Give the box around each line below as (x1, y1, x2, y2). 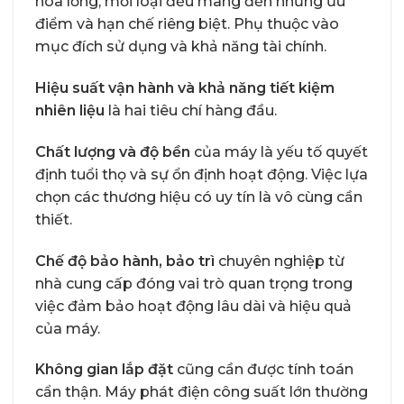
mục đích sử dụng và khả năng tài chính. (35, 38, 326, 56)
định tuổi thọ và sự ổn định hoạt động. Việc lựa (35, 165, 368, 183)
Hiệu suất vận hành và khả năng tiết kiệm (35, 79, 335, 97)
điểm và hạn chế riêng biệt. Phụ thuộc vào (35, 15, 339, 33)
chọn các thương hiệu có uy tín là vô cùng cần (35, 188, 363, 206)
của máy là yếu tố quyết (190, 142, 368, 161)
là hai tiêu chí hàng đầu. (105, 102, 277, 120)
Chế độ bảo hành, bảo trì (35, 252, 215, 270)
